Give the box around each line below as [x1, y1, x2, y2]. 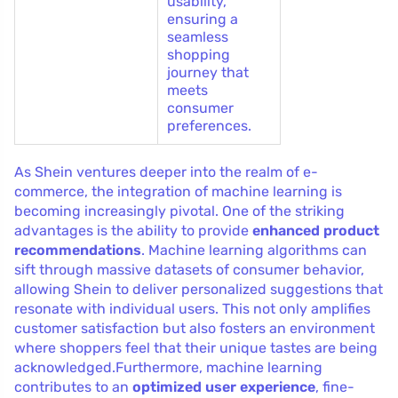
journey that [167, 63, 249, 81]
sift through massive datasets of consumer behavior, [14, 260, 364, 278]
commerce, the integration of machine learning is [14, 182, 342, 200]
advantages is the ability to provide [14, 221, 252, 239]
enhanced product [252, 221, 379, 239]
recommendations [14, 241, 141, 259]
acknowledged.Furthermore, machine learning [14, 358, 322, 376]
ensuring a [167, 10, 238, 28]
